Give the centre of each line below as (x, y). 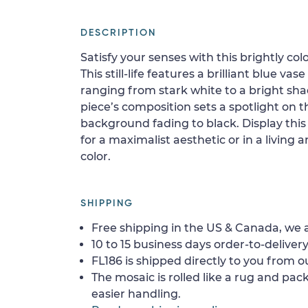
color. (96, 156)
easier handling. (136, 294)
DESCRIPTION (118, 33)
